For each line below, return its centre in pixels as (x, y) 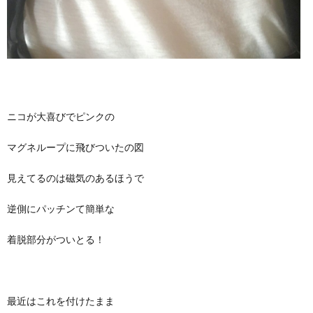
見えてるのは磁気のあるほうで (75, 177)
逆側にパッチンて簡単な (61, 208)
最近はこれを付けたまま (61, 300)
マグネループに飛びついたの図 (75, 147)
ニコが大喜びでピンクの (61, 116)
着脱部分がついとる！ (56, 239)
